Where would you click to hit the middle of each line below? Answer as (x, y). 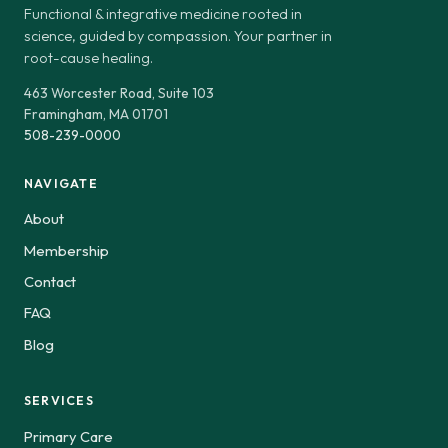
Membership (66, 250)
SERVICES (59, 401)
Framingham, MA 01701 (96, 113)
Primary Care (68, 436)
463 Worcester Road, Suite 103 (119, 92)
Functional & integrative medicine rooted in (163, 13)
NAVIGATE (61, 183)
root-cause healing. (88, 57)
